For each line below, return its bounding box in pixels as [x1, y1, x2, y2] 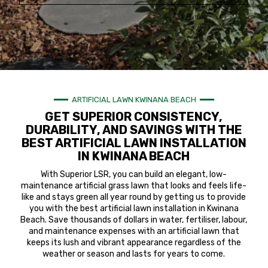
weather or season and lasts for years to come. [42, 248, 226, 259]
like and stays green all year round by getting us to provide [22, 191, 246, 202]
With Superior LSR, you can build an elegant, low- [41, 169, 227, 179]
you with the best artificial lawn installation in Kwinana [29, 203, 239, 214]
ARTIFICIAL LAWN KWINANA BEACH [71, 95, 196, 104]
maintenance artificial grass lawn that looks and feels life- [21, 180, 247, 191]
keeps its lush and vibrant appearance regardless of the [26, 237, 241, 248]
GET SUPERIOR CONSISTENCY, [45, 109, 223, 124]
